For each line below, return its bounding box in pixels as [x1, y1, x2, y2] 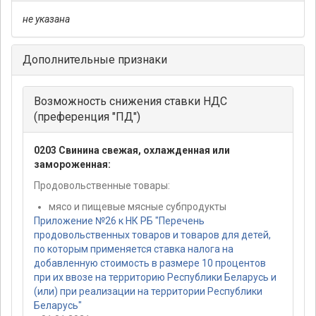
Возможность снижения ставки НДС [34, 95, 227, 109]
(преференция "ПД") [34, 110, 140, 124]
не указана [23, 13, 70, 25]
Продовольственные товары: [34, 180, 172, 192]
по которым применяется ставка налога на [34, 243, 233, 255]
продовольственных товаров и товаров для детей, [34, 229, 271, 241]
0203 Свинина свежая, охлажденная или [34, 145, 230, 157]
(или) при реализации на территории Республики [34, 286, 262, 298]
